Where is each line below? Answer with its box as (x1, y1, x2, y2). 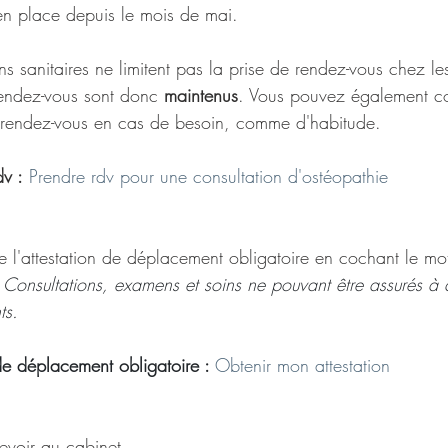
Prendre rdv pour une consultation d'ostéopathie (29, 164, 388, 188)
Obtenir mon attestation (215, 353, 390, 377)
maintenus (164, 83, 238, 107)
